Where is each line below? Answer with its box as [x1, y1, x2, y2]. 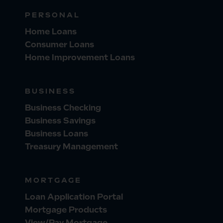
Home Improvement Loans [25, 53, 135, 63]
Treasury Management [25, 142, 118, 152]
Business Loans [25, 129, 88, 139]
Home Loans [25, 27, 77, 37]
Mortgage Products [25, 205, 107, 215]
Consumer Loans [25, 40, 94, 50]
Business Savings [25, 116, 96, 126]
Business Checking [25, 103, 101, 113]
